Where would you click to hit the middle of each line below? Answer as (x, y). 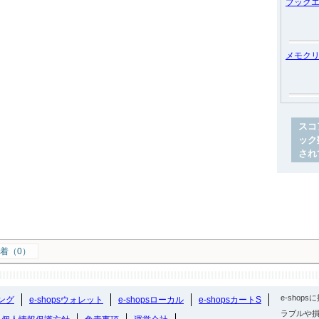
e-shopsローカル (151, 300)
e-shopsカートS (230, 300)
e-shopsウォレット (66, 300)
